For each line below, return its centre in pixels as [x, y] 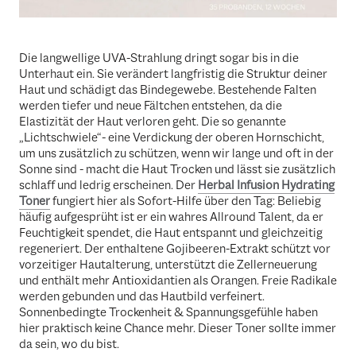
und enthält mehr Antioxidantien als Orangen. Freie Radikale [178, 281]
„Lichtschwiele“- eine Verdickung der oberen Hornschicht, [172, 138]
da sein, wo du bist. [69, 344]
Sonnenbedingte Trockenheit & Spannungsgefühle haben [168, 313]
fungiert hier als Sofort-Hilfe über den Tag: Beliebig [187, 201]
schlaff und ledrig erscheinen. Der [107, 186]
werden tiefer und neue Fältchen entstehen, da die [151, 106]
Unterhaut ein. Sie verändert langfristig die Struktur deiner [173, 74]
